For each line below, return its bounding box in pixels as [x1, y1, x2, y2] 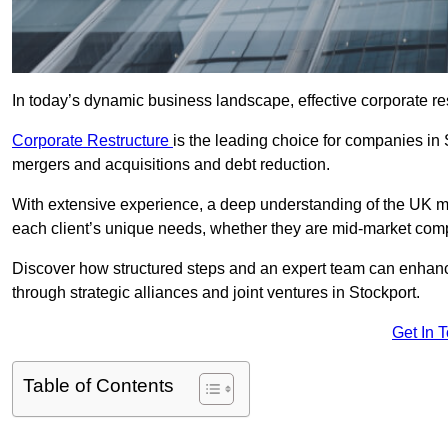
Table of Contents [23, 375, 174, 397]
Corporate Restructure [12, 132, 173, 150]
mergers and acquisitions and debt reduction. [12, 156, 330, 174]
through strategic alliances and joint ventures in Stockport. [12, 284, 420, 302]
